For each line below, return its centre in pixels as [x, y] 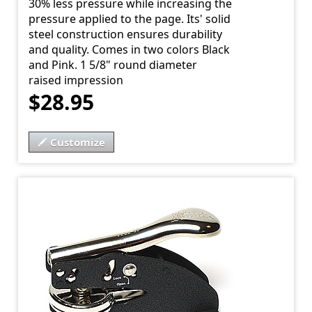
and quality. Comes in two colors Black [130, 50]
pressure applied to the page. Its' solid [130, 19]
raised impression [76, 80]
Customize [78, 142]
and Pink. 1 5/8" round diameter [113, 65]
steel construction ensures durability [126, 34]
